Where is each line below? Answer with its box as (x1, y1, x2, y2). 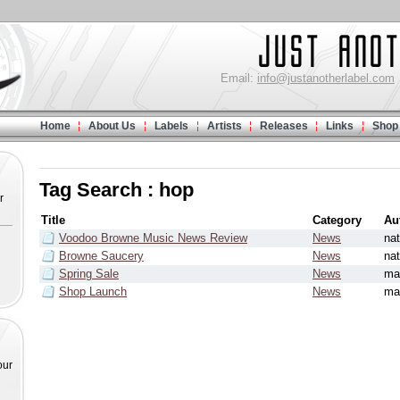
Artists (207, 120, 242, 132)
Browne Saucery (59, 249, 144, 262)
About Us (88, 120, 136, 132)
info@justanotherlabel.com (257, 71, 395, 85)
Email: (221, 71, 257, 85)
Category (312, 213, 362, 227)
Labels (154, 120, 188, 132)
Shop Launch (59, 285, 127, 298)
